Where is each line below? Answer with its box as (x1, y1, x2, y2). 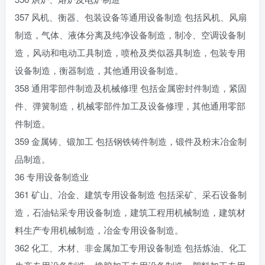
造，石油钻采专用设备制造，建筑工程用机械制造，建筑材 (15, 206, 245, 218)
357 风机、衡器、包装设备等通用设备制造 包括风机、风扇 (15, 11, 247, 23)
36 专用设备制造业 (15, 170, 89, 183)
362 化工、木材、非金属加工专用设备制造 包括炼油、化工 (15, 241, 247, 254)
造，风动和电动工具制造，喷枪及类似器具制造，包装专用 (15, 46, 245, 59)
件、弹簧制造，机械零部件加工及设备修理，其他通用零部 (15, 99, 245, 112)
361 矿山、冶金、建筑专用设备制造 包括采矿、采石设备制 (15, 188, 247, 201)
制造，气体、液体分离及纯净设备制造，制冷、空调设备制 (15, 28, 245, 41)
